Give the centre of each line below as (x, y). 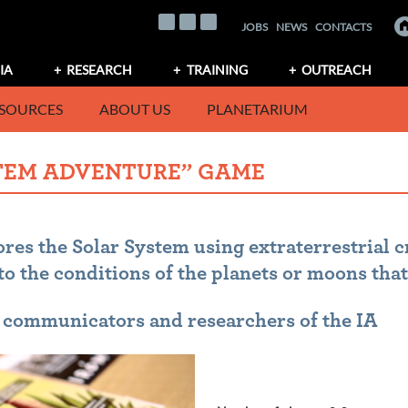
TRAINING (217, 70)
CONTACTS (344, 26)
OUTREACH (337, 70)
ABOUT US (135, 108)
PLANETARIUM (257, 108)
